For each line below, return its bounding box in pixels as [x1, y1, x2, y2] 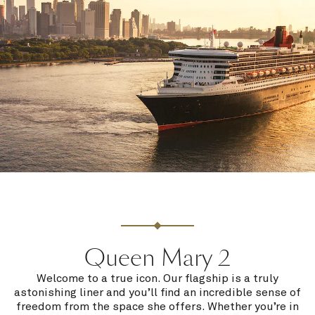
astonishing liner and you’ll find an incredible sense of [14, 287, 301, 299]
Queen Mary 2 [84, 243, 231, 274]
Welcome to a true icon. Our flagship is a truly [37, 273, 278, 285]
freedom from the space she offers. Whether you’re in [16, 301, 299, 313]
